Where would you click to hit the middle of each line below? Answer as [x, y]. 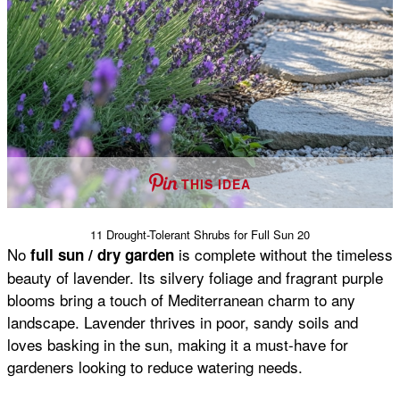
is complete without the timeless [283, 254]
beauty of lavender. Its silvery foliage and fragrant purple [195, 277]
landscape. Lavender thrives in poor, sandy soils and [183, 321]
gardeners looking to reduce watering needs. [155, 366]
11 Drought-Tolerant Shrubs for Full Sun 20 [200, 234]
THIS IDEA [216, 183]
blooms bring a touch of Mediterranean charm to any [181, 299]
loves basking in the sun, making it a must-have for [178, 344]
